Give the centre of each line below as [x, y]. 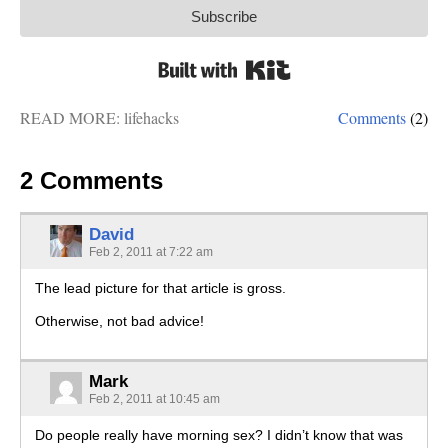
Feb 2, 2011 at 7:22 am [150, 252]
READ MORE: [72, 117]
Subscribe [224, 16]
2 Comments [91, 180]
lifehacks [151, 117]
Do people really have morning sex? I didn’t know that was [219, 435]
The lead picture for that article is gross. [161, 288]
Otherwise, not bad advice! [120, 320]
